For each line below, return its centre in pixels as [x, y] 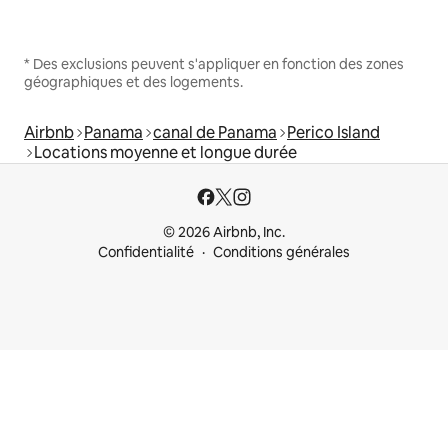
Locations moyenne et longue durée [165, 152]
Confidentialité [146, 252]
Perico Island [333, 132]
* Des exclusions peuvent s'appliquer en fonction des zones [214, 63]
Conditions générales [281, 252]
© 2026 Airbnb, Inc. [224, 232]
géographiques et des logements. [133, 81]
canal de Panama [215, 132]
